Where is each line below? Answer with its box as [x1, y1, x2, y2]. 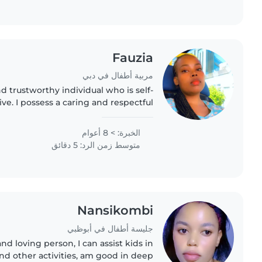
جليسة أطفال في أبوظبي [67, 223, 153, 235]
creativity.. [114, 122, 153, 133]
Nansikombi [77, 203, 153, 218]
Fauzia [112, 50, 153, 65]
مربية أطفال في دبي [82, 70, 153, 81]
